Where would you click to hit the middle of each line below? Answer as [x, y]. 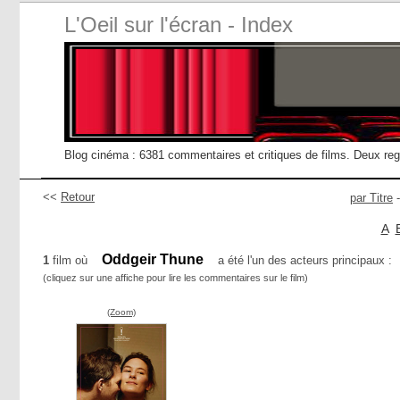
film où [70, 260]
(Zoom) [121, 312]
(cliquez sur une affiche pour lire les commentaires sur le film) [175, 278]
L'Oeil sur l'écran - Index [179, 25]
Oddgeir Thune [153, 259]
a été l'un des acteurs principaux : [303, 260]
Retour [78, 197]
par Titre [371, 198]
